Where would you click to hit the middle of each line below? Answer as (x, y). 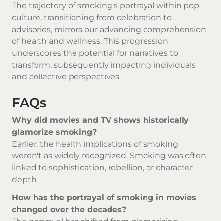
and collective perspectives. (66, 77)
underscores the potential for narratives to (95, 53)
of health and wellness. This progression (90, 41)
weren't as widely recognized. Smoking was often (109, 155)
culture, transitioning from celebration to (92, 18)
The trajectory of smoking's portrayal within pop (106, 6)
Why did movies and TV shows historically (100, 120)
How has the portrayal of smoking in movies (104, 197)
